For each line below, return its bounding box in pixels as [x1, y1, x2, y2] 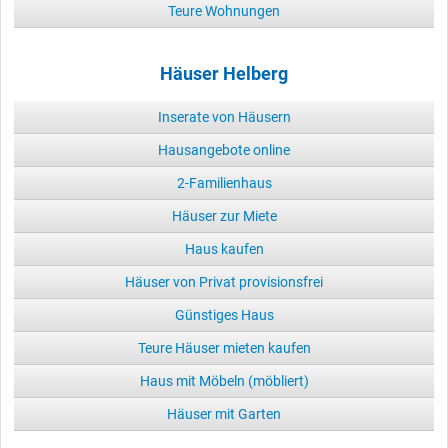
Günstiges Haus [174, 306, 274, 323]
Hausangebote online [158, 141, 290, 158]
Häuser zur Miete [171, 207, 277, 224]
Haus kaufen [184, 240, 264, 257]
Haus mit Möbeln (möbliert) [139, 372, 309, 389]
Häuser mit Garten [167, 405, 281, 422]
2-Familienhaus [176, 174, 272, 191]
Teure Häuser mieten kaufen [137, 339, 311, 356]
